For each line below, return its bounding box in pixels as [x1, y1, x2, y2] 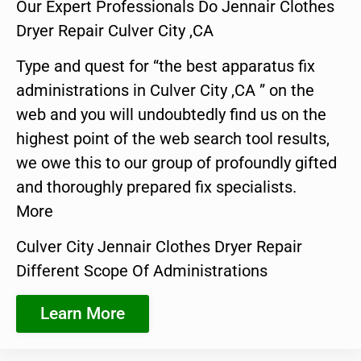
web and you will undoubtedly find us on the [16, 104, 326, 124]
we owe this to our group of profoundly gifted [16, 152, 337, 172]
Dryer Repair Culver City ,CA [16, 20, 214, 40]
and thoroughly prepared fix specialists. [16, 176, 297, 197]
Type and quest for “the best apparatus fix [16, 56, 315, 76]
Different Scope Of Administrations [16, 261, 268, 281]
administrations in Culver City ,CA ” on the [16, 80, 314, 100]
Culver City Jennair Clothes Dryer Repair [16, 237, 302, 257]
